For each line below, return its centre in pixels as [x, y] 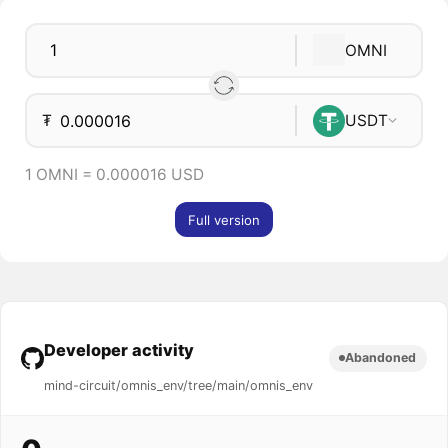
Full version [224, 219]
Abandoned [381, 358]
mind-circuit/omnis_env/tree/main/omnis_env [179, 385]
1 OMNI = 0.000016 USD [114, 175]
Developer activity [119, 350]
